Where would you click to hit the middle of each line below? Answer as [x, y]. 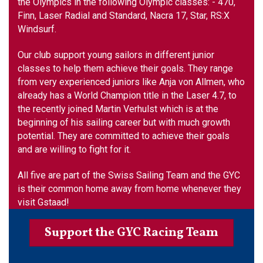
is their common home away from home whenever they [129, 188]
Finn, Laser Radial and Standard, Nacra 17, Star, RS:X [124, 16]
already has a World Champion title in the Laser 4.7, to [127, 96]
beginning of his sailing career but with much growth [124, 123]
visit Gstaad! [43, 202]
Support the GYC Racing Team [131, 232]
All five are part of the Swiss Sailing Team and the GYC [129, 175]
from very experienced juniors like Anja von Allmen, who [131, 82]
